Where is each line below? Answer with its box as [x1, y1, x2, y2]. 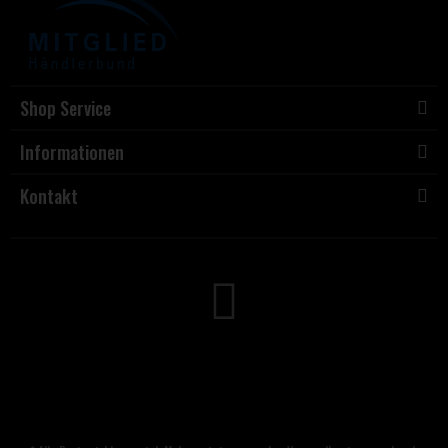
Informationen [20, 139, 124, 165]
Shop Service [20, 95, 111, 121]
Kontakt [20, 183, 78, 209]
